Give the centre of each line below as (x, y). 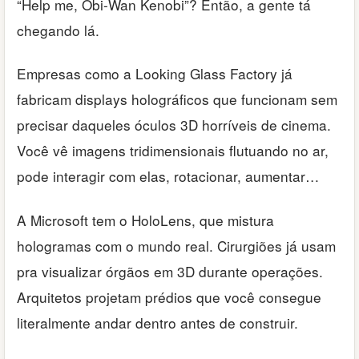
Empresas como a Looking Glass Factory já (155, 74)
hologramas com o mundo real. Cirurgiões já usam (176, 245)
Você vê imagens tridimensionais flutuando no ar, (173, 151)
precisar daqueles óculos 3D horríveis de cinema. (174, 125)
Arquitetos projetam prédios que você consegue (169, 296)
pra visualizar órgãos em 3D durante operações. (170, 271)
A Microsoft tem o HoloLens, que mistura (145, 220)
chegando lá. (58, 30)
